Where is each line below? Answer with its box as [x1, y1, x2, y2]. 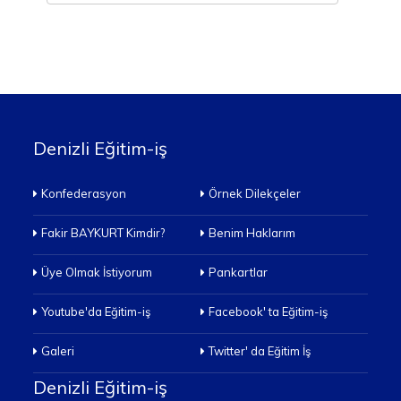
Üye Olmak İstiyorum [41, 265, 153, 280]
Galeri [41, 344, 75, 359]
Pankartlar [209, 265, 268, 280]
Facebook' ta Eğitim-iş [209, 304, 328, 320]
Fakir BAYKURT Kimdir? [41, 226, 166, 241]
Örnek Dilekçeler [209, 186, 301, 201]
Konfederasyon [41, 186, 127, 201]
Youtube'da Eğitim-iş [41, 304, 151, 320]
